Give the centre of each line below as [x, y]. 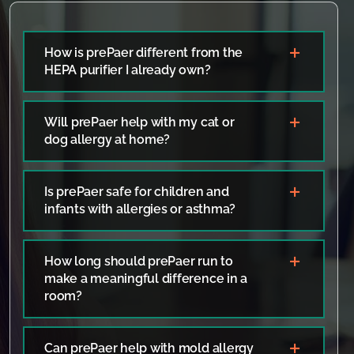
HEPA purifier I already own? [127, 70]
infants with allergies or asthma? [140, 209]
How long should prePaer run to [138, 261]
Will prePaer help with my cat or [139, 122]
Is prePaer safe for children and [136, 191]
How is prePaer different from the [143, 52]
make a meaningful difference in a [146, 278]
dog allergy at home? [107, 139]
